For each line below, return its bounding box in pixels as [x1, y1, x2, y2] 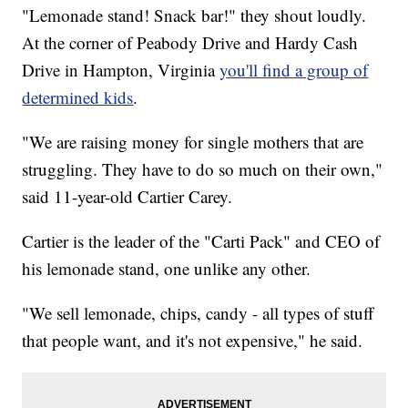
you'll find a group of [219, 58, 369, 82]
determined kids [22, 86, 134, 109]
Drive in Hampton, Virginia [22, 58, 220, 82]
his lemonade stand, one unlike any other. [22, 257, 311, 280]
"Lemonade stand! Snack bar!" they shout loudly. [22, 4, 367, 27]
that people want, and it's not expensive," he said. [22, 329, 363, 352]
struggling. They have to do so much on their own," [22, 158, 383, 181]
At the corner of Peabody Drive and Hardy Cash [22, 31, 359, 55]
